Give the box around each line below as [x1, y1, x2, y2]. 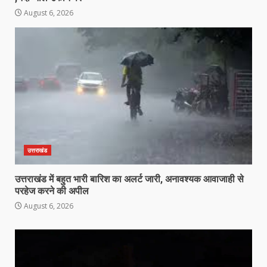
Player [14, 244, 42, 257]
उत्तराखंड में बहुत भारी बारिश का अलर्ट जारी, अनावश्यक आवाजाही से [15, 173, 244, 185]
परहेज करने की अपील [15, 185, 89, 197]
